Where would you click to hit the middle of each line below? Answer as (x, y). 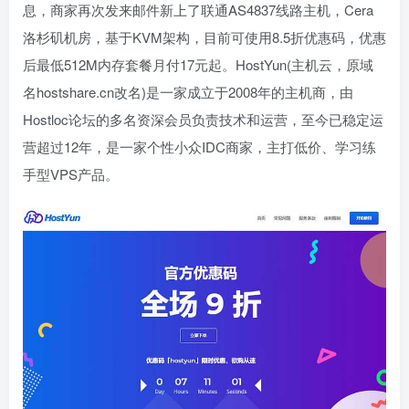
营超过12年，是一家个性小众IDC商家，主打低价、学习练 (199, 147)
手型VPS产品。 (71, 174)
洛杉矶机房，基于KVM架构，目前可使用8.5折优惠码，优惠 (204, 37)
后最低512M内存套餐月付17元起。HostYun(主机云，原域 (198, 65)
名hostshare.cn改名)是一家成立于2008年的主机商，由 (188, 92)
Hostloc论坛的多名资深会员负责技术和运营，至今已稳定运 (203, 120)
